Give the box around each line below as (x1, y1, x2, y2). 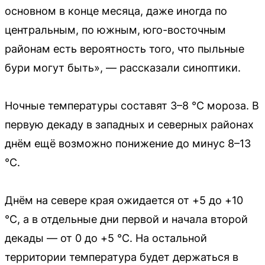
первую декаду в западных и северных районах (5, 118, 254, 131)
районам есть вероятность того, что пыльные (5, 42, 244, 55)
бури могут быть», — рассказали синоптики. (5, 61, 241, 74)
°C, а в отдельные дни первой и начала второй (5, 212, 248, 225)
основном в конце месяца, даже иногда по (5, 4, 227, 17)
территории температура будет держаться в (5, 250, 238, 263)
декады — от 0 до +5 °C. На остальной (5, 231, 207, 244)
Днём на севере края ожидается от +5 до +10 (5, 193, 243, 206)
